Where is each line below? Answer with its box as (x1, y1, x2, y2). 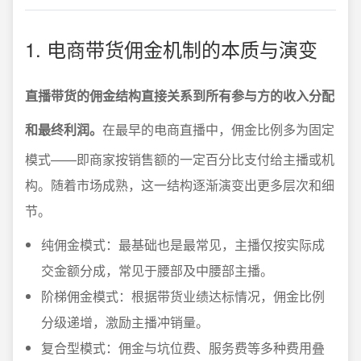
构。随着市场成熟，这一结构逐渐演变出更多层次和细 (25, 176, 334, 194)
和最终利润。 (25, 120, 102, 139)
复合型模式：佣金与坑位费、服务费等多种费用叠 (41, 338, 325, 357)
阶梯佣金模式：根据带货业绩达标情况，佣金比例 (41, 287, 325, 305)
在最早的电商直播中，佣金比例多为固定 (102, 120, 334, 139)
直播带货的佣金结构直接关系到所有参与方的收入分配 (25, 86, 334, 105)
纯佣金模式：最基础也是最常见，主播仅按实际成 (41, 235, 325, 254)
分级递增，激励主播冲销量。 (41, 313, 209, 331)
